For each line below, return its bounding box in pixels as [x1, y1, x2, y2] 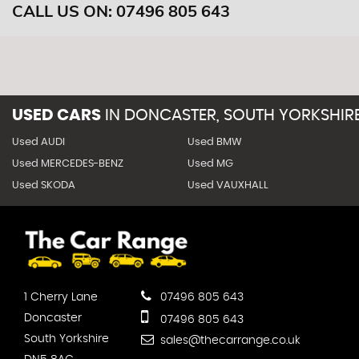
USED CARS [12, 107, 101, 123]
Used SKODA [12, 180, 75, 191]
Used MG [187, 159, 233, 169]
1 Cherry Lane [24, 292, 98, 304]
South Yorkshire [24, 333, 109, 345]
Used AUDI [12, 137, 65, 147]
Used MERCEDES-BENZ [12, 159, 123, 169]
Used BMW [187, 137, 242, 147]
